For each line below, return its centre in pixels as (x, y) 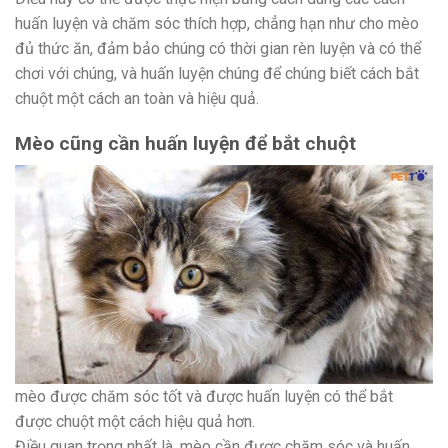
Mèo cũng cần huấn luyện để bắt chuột (185, 143)
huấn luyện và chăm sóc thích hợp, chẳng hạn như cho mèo (217, 23)
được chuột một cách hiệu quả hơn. (135, 422)
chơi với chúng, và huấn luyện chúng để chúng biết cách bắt (217, 73)
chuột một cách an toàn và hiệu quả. (137, 98)
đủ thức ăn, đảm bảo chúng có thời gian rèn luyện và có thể (218, 48)
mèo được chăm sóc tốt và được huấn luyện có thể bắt (204, 397)
